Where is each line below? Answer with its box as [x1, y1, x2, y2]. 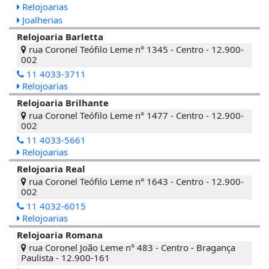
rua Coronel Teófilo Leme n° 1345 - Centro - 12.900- [26, 43, 244, 55]
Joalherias [20, 13, 62, 26]
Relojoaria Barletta [17, 30, 103, 43]
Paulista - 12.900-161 [21, 251, 110, 264]
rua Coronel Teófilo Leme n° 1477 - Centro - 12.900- [26, 109, 244, 121]
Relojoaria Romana [17, 228, 103, 241]
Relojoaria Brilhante [17, 96, 109, 109]
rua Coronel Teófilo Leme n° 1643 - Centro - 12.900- [26, 175, 244, 187]
